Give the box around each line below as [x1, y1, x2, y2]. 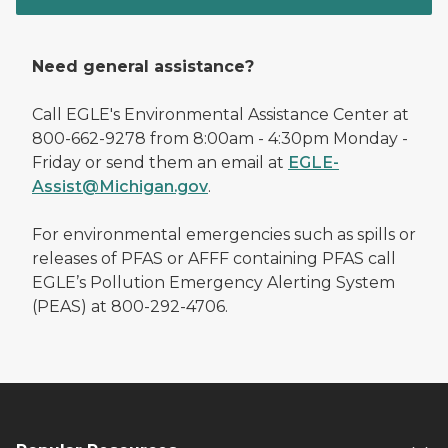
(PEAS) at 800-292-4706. [32, 296, 228, 316]
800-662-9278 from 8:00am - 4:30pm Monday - [32, 128, 408, 148]
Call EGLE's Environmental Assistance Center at [32, 104, 409, 124]
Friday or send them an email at [32, 152, 288, 172]
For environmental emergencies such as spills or [32, 224, 416, 244]
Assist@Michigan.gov [32, 176, 208, 196]
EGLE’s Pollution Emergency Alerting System [32, 272, 395, 292]
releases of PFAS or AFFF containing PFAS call [32, 248, 396, 268]
